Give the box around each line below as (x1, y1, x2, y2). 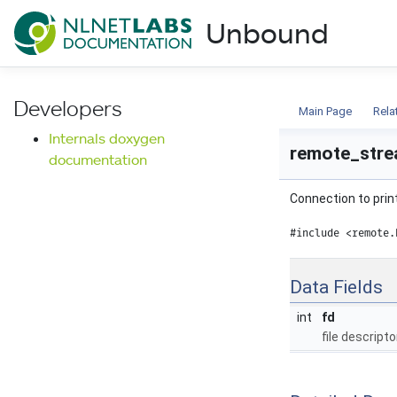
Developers (13, 94, 122, 121)
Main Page (299, 104, 352, 118)
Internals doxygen (49, 128, 165, 147)
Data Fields (290, 276, 383, 298)
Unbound (206, 15, 329, 51)
